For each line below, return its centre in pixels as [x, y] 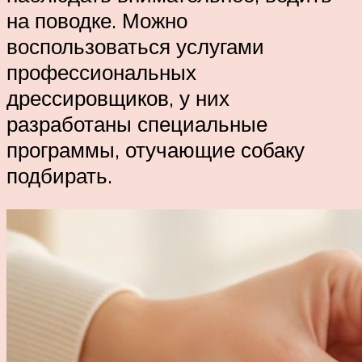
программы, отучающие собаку [156, 150]
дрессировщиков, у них [118, 98]
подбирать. [59, 176]
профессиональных [101, 72]
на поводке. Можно [97, 21]
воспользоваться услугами [135, 46]
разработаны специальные [137, 124]
